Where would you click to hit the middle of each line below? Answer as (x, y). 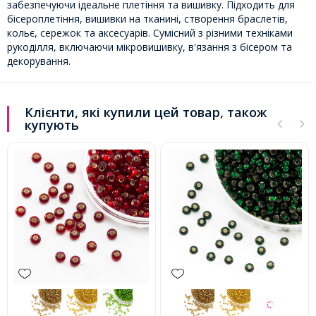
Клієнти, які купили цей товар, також (146, 112)
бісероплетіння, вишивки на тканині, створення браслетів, (147, 18)
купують (52, 124)
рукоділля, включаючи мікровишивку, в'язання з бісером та (150, 47)
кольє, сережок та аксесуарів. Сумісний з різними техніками (150, 32)
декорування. (39, 61)
